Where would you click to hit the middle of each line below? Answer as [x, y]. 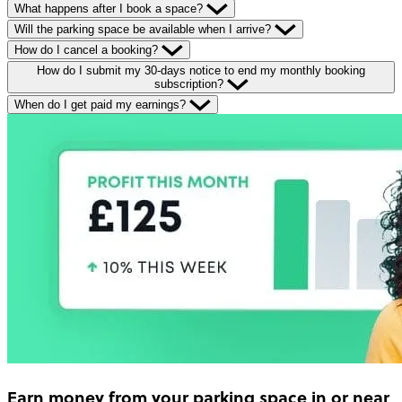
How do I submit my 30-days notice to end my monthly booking [201, 70]
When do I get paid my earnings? [102, 104]
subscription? [190, 83]
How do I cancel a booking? [88, 49]
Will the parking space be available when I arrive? [144, 29]
